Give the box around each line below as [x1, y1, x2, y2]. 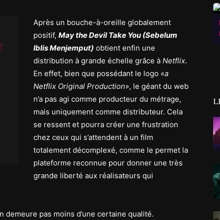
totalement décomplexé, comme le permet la [33, 145, 188, 155]
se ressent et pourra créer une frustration [33, 120, 178, 129]
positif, [33, 30, 58, 40]
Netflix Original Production [33, 82, 125, 91]
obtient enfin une [94, 43, 155, 53]
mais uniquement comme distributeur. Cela [33, 107, 183, 116]
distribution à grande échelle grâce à [33, 56, 163, 65]
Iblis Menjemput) [33, 43, 94, 53]
